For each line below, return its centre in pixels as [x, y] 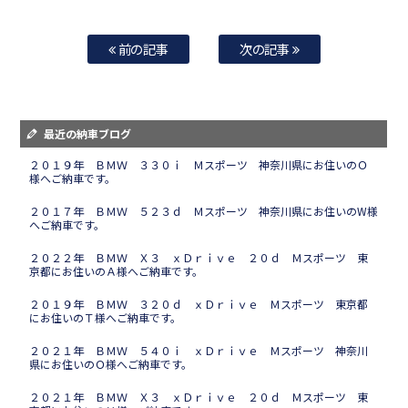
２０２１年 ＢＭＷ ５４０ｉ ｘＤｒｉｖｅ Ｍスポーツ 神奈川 [199, 351]
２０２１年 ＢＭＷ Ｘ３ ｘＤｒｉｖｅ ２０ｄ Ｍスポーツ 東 [199, 397]
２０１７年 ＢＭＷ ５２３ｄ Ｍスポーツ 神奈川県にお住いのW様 [204, 211]
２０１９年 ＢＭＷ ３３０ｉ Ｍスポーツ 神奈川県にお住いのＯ [199, 165]
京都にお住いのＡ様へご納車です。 [117, 271]
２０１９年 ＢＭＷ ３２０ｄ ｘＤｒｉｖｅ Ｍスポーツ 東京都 [199, 304]
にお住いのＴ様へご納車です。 [106, 318]
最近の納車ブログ [88, 134]
